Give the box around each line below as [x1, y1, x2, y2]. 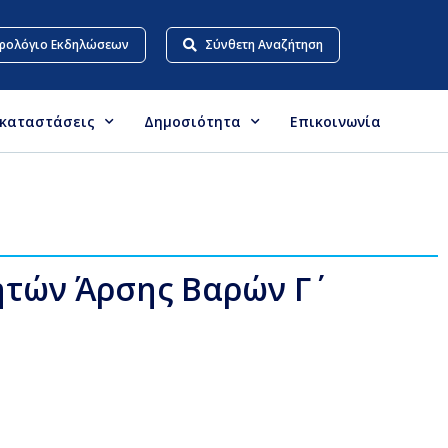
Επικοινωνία [290, 111, 381, 131]
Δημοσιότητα [144, 111, 241, 131]
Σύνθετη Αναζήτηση [205, 36, 324, 53]
